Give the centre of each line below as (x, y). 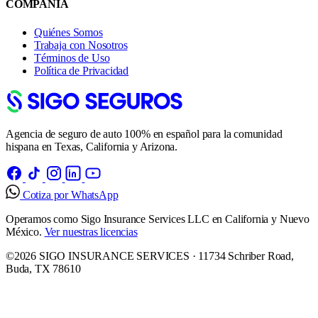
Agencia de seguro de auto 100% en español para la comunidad (144, 133)
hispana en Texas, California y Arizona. (92, 146)
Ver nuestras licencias (91, 231)
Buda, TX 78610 (43, 268)
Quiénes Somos (68, 32)
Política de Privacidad (82, 70)
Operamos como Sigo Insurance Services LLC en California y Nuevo (158, 219)
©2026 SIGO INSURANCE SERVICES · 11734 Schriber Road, (150, 256)
